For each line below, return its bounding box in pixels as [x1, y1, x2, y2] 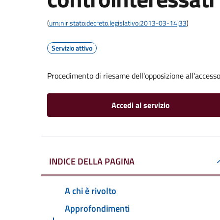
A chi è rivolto [65, 184, 116, 197]
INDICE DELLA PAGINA [49, 155, 135, 168]
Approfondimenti [65, 201, 130, 215]
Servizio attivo [52, 43, 92, 53]
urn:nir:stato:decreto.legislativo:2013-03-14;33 [49, 18, 187, 28]
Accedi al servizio [111, 99, 170, 111]
